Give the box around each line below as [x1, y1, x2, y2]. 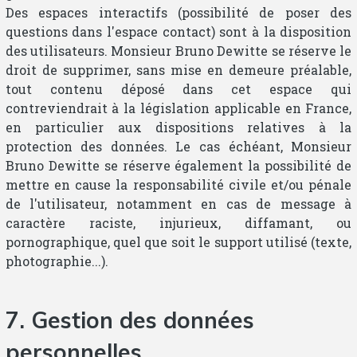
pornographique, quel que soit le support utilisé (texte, [5, 233, 352, 250]
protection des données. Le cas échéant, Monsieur [5, 137, 352, 155]
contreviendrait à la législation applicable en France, [5, 99, 352, 116]
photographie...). [5, 252, 108, 269]
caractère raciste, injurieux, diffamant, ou [5, 214, 352, 231]
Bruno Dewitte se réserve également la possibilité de [5, 156, 352, 174]
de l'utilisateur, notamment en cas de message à [5, 194, 352, 212]
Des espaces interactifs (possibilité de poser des [5, 3, 352, 21]
